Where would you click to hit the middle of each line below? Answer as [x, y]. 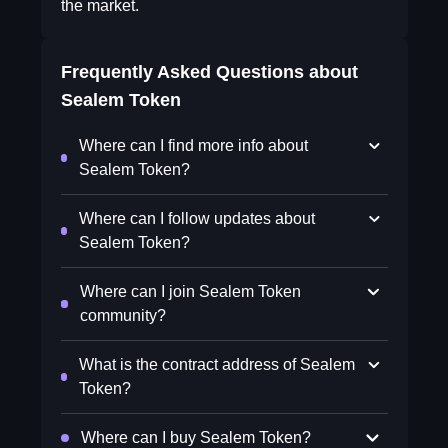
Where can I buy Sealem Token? [195, 437]
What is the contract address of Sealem [217, 364]
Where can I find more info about [194, 145]
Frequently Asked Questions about [209, 72]
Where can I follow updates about [197, 218]
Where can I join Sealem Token [190, 291]
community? [122, 315]
